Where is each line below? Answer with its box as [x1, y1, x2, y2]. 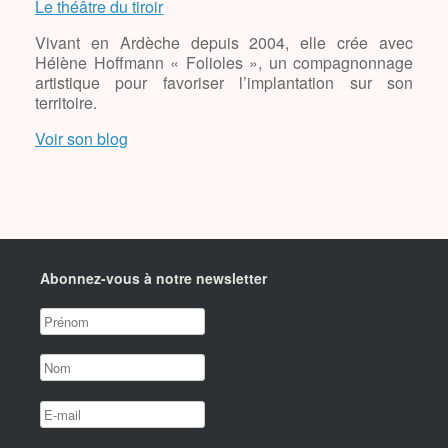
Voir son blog [35, 126, 128, 150]
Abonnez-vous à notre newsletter [40, 267, 267, 288]
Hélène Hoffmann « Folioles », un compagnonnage [35, 50, 413, 74]
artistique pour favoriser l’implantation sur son [35, 70, 413, 94]
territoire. [35, 90, 97, 114]
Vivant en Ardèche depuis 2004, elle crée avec [35, 30, 413, 54]
